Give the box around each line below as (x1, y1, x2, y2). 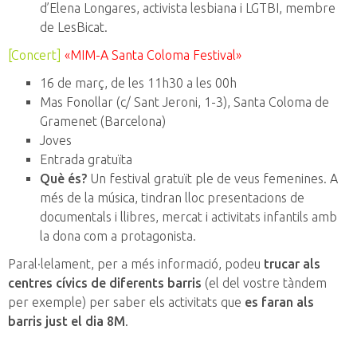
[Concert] (8, 48, 61, 63)
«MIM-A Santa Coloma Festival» (65, 48, 241, 63)
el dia (71, 314, 104, 329)
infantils (264, 210, 308, 225)
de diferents (91, 276, 164, 291)
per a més (97, 257, 155, 272)
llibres (120, 210, 155, 225)
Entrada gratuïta (40, 152, 132, 167)
